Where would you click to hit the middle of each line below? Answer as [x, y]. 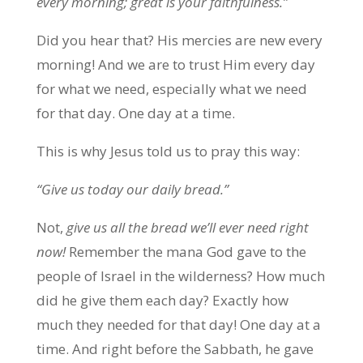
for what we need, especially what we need [171, 89]
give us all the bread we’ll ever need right [187, 227]
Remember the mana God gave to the [186, 252]
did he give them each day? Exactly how [162, 300]
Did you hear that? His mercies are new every [179, 40]
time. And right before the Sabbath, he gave [175, 349]
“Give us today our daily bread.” [132, 189]
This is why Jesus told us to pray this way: [168, 151]
